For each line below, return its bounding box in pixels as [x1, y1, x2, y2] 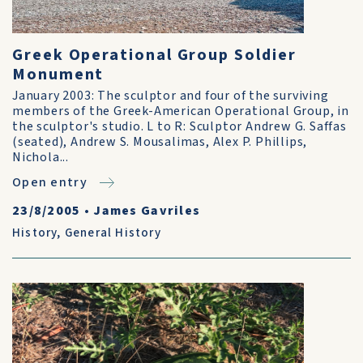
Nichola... [12, 148, 69, 166]
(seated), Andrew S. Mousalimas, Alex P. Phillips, [12, 133, 308, 151]
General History [64, 224, 161, 241]
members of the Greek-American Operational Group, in [12, 102, 349, 120]
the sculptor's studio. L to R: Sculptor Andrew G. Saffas [12, 117, 347, 135]
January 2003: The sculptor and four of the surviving [12, 87, 329, 105]
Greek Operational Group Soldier [12, 44, 297, 66]
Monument [12, 63, 105, 86]
